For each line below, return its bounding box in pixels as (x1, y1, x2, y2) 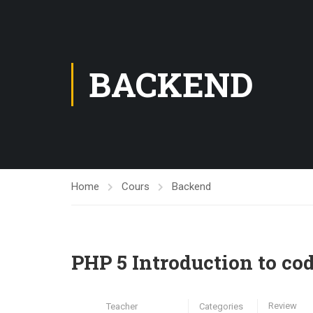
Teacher (106, 301, 138, 312)
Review (268, 300, 297, 311)
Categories (199, 301, 243, 312)
